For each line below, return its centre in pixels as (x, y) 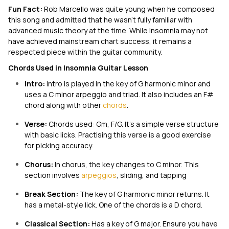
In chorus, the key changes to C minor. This (127, 164)
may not (194, 30)
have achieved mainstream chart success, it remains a (100, 41)
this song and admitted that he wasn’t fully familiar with (100, 20)
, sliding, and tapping (152, 175)
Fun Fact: (25, 9)
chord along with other (64, 105)
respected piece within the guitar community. (85, 52)
